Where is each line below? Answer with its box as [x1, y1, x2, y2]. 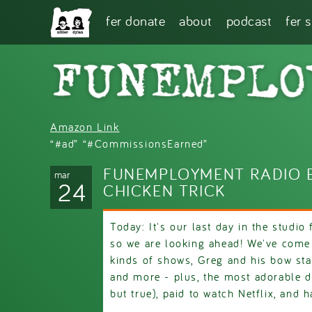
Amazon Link [50, 119, 120, 134]
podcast [226, 12, 272, 29]
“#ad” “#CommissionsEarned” [50, 136, 208, 150]
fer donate [106, 12, 165, 29]
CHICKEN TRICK [103, 179, 226, 201]
